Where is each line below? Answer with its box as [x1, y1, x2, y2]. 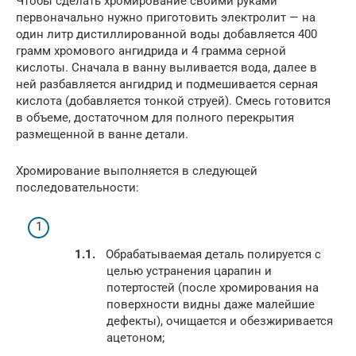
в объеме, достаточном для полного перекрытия [16, 110, 294, 126]
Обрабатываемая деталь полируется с [106, 247, 321, 262]
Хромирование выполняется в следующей [16, 164, 257, 179]
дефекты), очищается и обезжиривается [106, 314, 333, 329]
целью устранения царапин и [106, 264, 272, 279]
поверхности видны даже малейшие [106, 297, 315, 312]
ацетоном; [106, 331, 164, 346]
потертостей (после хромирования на [106, 281, 319, 296]
